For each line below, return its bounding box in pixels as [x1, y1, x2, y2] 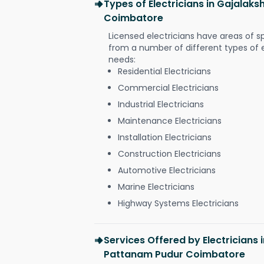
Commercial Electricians [118, 81, 219, 94]
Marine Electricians [118, 180, 194, 193]
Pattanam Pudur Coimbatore [104, 247, 245, 261]
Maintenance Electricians [118, 114, 222, 127]
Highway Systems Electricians [118, 197, 239, 209]
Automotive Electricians [118, 164, 216, 176]
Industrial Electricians [118, 98, 204, 110]
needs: [108, 53, 136, 65]
